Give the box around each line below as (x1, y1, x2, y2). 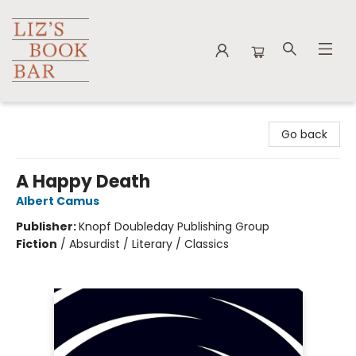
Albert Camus (16, 193, 99, 209)
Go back (281, 126, 327, 142)
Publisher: (16, 219, 79, 234)
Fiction (16, 236, 57, 252)
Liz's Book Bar (12, 109, 83, 125)
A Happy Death (16, 169, 150, 194)
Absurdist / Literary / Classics (69, 236, 229, 252)
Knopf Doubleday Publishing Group (79, 219, 269, 234)
